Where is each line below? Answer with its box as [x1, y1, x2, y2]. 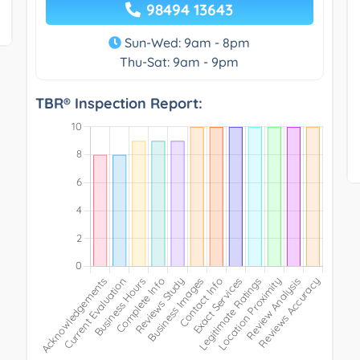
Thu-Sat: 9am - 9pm [120, 53, 239, 70]
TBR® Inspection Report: [35, 93, 202, 112]
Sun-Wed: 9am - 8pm [121, 34, 251, 51]
